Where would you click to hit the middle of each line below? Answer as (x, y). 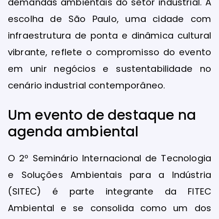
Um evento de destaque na (102, 115)
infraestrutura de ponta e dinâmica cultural (109, 36)
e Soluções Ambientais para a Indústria (109, 175)
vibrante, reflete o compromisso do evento (109, 52)
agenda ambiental (73, 131)
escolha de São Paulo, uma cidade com (109, 19)
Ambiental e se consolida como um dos (109, 208)
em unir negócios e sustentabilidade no (109, 69)
